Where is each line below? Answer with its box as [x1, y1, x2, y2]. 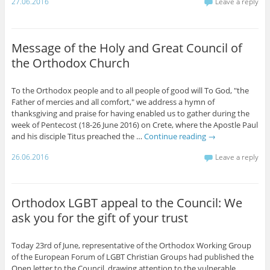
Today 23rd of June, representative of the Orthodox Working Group [11, 240, 251, 251]
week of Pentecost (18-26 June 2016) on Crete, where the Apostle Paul [11, 119, 258, 130]
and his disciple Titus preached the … [11, 130, 144, 142]
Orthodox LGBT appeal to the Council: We [11, 195, 242, 212]
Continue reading [143, 130, 208, 142]
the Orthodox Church [11, 55, 130, 72]
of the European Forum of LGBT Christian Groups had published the [11, 251, 254, 263]
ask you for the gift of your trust [11, 210, 188, 227]
